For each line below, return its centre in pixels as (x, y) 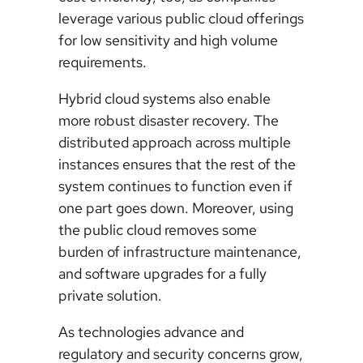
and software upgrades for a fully (162, 273)
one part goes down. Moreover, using (176, 207)
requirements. (102, 62)
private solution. (110, 295)
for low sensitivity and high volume (168, 40)
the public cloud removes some (158, 229)
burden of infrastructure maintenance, (180, 251)
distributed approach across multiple (175, 142)
